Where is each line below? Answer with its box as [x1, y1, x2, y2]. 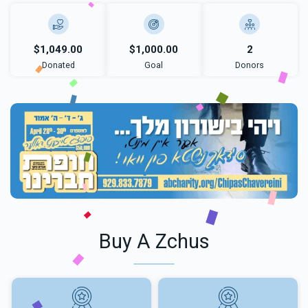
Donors [235, 60, 265, 70]
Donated [41, 60, 75, 70]
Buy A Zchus [98, 230, 210, 254]
